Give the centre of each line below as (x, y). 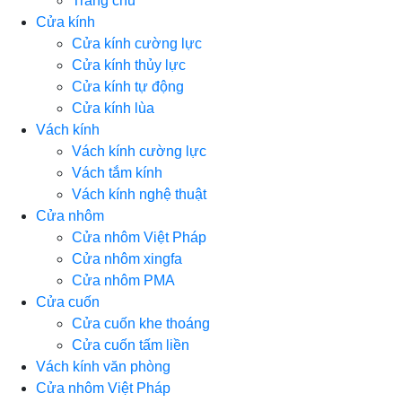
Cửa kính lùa (113, 108)
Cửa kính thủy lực (129, 65)
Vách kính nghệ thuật (139, 194)
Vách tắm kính (117, 172)
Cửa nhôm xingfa (127, 258)
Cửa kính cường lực (137, 43)
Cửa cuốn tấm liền (131, 345)
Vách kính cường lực (139, 151)
